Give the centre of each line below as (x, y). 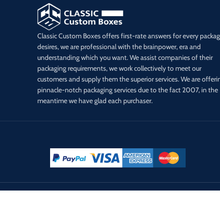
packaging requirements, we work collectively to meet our (119, 68)
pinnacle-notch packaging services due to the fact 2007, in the (128, 90)
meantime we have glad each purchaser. (96, 100)
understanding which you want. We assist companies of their (125, 57)
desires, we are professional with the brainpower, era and (119, 46)
